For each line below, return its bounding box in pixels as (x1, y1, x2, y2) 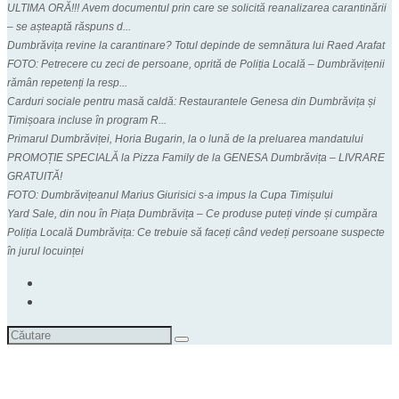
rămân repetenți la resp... (7, 76, 127, 89)
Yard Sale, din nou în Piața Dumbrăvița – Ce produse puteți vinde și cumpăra (7, 207, 378, 220)
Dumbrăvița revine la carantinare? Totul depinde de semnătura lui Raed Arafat (7, 38, 385, 52)
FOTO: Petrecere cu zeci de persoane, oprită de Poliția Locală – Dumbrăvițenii (7, 57, 385, 70)
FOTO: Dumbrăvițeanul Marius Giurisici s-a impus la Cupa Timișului (7, 188, 333, 201)
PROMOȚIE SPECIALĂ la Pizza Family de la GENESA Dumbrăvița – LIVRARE (7, 151, 385, 164)
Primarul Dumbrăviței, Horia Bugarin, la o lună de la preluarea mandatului (7, 132, 363, 145)
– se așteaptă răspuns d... (7, 20, 131, 33)
